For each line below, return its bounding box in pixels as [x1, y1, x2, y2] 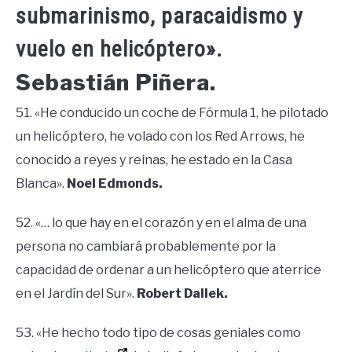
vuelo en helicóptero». [16, 36, 222, 63]
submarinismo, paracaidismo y [16, 3, 303, 30]
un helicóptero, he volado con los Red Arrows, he [16, 129, 305, 145]
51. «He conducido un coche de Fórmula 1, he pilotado [16, 105, 328, 121]
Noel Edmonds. [67, 176, 163, 192]
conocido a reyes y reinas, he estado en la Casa [16, 152, 292, 168]
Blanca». [16, 176, 67, 192]
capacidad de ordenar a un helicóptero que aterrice [16, 262, 321, 278]
